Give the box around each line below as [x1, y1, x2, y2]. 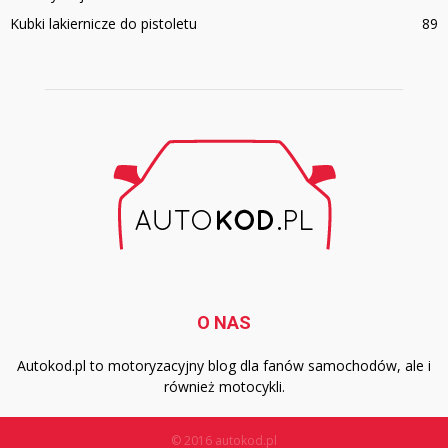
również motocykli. [163, 377, 285, 397]
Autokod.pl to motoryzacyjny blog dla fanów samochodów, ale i [17, 356, 431, 376]
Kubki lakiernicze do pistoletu [10, 14, 197, 34]
